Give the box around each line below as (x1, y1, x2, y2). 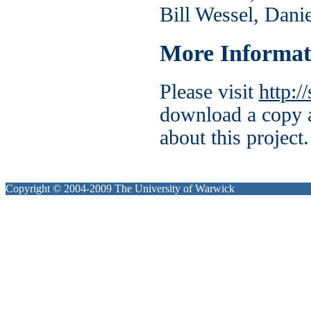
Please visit (159, 80, 259, 103)
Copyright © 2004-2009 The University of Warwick (6, 182, 235, 194)
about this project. (159, 126, 309, 149)
